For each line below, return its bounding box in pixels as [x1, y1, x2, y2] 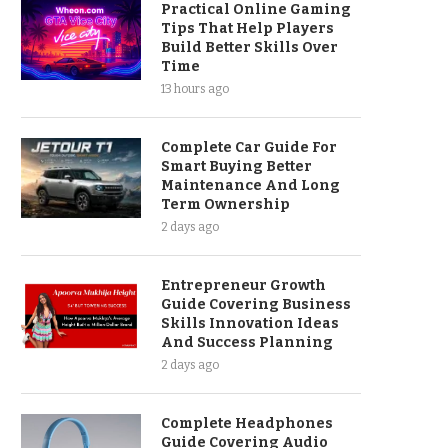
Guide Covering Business [161, 296, 351, 313]
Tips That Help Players [161, 20, 334, 37]
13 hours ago [161, 82, 229, 96]
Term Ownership [161, 196, 290, 213]
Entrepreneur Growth [161, 277, 326, 294]
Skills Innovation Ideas [161, 315, 339, 332]
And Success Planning [161, 334, 333, 351]
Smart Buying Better [161, 158, 312, 175]
